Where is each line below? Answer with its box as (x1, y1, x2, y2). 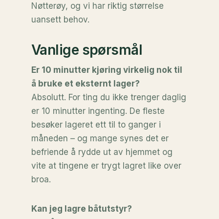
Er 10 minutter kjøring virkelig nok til (31, 65, 182, 75)
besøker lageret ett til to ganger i (31, 120, 161, 130)
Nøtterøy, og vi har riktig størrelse (31, 1, 164, 11)
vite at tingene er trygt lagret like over (31, 161, 181, 171)
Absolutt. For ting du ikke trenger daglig (31, 92, 186, 102)
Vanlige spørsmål (31, 42, 143, 58)
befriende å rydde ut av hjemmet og (31, 147, 173, 157)
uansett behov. (31, 15, 89, 24)
